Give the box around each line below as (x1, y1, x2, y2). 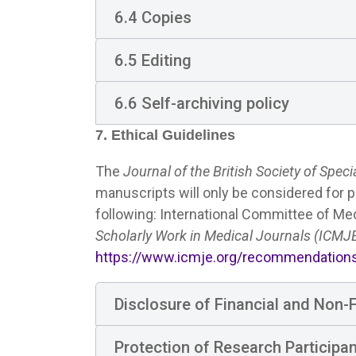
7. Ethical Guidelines (95, 127, 235, 143)
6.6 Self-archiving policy (114, 93, 289, 113)
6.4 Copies (114, 7, 192, 27)
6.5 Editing (114, 50, 192, 70)
